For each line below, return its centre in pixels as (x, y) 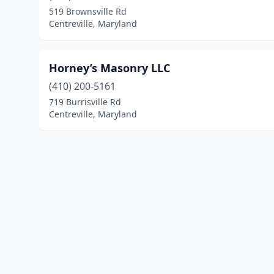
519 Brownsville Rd (88, 11)
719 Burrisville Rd (85, 102)
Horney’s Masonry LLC (109, 68)
